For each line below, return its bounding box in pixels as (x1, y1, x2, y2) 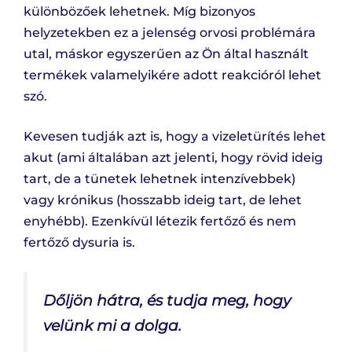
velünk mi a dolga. (43, 316, 181, 335)
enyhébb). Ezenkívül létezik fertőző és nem (24, 214, 296, 229)
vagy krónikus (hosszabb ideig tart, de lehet (24, 192, 302, 208)
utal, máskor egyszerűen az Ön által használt (24, 46, 309, 62)
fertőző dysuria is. (24, 235, 135, 251)
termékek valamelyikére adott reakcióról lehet (24, 68, 321, 83)
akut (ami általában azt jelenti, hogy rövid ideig (24, 150, 323, 166)
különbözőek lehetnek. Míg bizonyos (24, 4, 255, 20)
